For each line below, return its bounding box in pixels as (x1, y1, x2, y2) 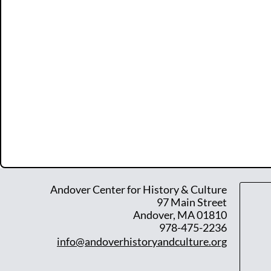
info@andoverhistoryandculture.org (57, 235, 227, 248)
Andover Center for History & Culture (50, 183, 227, 196)
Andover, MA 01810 (133, 208, 227, 221)
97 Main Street (157, 195, 227, 209)
